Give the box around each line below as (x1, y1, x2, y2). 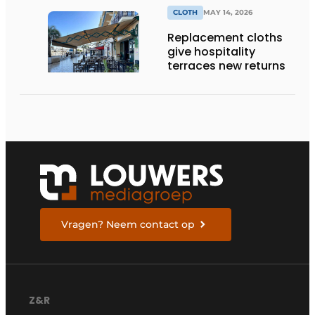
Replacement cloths (167, 29, 283, 46)
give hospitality (167, 43, 255, 60)
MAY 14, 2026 (203, 7, 252, 17)
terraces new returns (167, 57, 285, 74)
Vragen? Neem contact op (61, 218, 195, 231)
